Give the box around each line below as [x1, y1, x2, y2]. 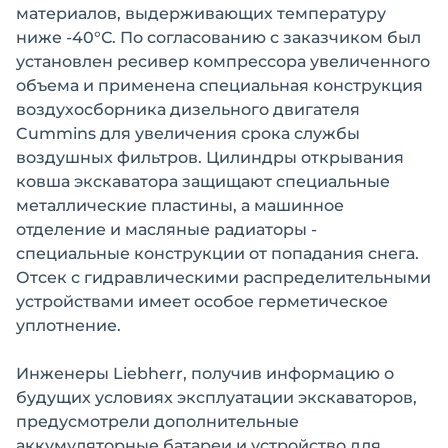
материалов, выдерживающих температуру [16, 4, 386, 23]
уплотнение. [16, 316, 121, 335]
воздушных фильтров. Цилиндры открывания [16, 148, 404, 167]
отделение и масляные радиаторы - [16, 220, 317, 239]
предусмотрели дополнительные [16, 412, 299, 431]
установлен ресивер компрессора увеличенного [16, 52, 430, 71]
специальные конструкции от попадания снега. [16, 244, 419, 263]
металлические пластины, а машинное [16, 196, 344, 215]
